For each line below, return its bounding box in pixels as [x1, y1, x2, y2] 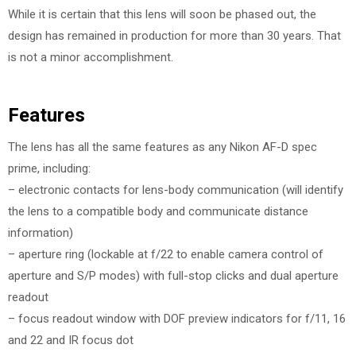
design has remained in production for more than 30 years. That [8, 29, 341, 43]
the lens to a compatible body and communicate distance [8, 203, 308, 219]
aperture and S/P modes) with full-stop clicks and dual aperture [8, 268, 339, 283]
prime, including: [8, 161, 91, 176]
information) [8, 225, 73, 240]
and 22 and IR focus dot [8, 332, 133, 347]
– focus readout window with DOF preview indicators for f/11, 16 [8, 311, 346, 326]
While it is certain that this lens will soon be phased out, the [8, 7, 316, 21]
